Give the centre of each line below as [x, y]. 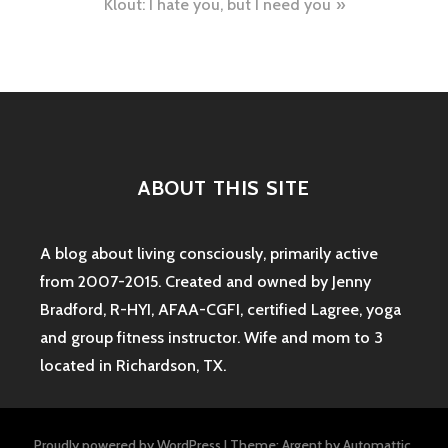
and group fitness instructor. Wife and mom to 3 [211, 337]
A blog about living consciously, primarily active [209, 253]
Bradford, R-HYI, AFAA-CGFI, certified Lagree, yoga [220, 309]
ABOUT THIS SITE [224, 187]
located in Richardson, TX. [133, 365]
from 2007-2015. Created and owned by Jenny [205, 281]
